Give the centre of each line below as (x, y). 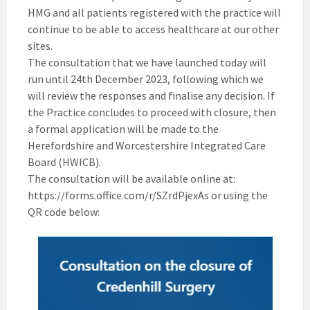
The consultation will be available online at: (131, 179)
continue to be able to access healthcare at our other (153, 29)
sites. (40, 46)
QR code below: (64, 212)
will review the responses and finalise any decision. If (151, 96)
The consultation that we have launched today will (147, 63)
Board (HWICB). (64, 162)
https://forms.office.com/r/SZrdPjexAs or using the (148, 195)
